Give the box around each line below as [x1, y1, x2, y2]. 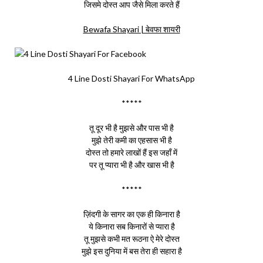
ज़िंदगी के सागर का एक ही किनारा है [83, 209, 180, 219]
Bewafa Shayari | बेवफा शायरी [83, 24, 180, 34]
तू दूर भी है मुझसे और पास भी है [89, 123, 174, 133]
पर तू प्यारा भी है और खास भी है [89, 160, 174, 170]
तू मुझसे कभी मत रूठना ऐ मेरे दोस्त [83, 234, 180, 244]
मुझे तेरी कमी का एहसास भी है [91, 135, 172, 145]
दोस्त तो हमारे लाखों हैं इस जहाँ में [86, 147, 177, 157]
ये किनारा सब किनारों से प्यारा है [88, 221, 175, 231]
